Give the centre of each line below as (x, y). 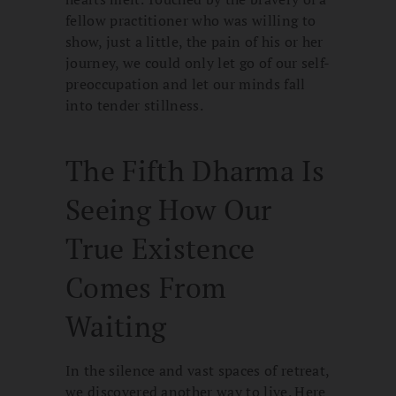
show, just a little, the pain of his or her (194, 42)
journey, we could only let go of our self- (198, 63)
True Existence (160, 249)
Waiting (116, 327)
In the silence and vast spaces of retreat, (198, 371)
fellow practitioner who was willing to (191, 21)
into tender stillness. (135, 106)
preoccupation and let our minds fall (186, 84)
